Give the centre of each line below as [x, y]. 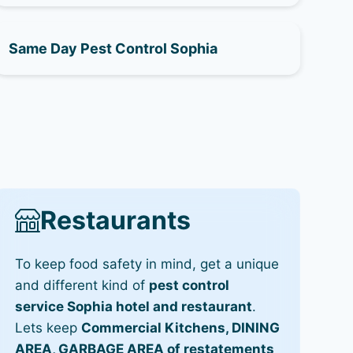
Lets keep [48, 327]
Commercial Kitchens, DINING [180, 327]
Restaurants [115, 220]
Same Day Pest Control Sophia [113, 48]
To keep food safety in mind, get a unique [147, 264]
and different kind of [82, 285]
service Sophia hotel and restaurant [133, 306]
